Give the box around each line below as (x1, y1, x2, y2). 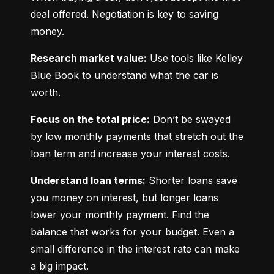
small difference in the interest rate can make (31, 243, 240, 256)
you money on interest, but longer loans (31, 191, 218, 204)
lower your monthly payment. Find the (31, 209, 209, 221)
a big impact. (31, 260, 89, 273)
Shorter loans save (146, 174, 237, 187)
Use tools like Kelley (147, 52, 243, 65)
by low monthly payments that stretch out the (31, 130, 243, 143)
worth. (31, 86, 61, 99)
